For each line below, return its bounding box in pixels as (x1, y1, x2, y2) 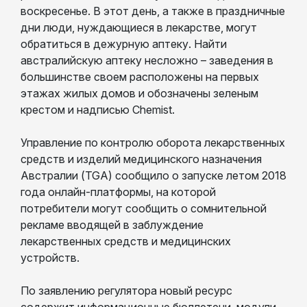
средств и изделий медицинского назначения (21, 151, 262, 166)
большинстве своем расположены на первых (21, 69, 259, 84)
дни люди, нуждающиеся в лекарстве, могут (21, 20, 257, 34)
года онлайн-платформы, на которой (21, 184, 216, 199)
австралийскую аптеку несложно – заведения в (21, 53, 273, 67)
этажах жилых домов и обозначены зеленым (21, 86, 258, 100)
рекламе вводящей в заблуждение (21, 217, 204, 232)
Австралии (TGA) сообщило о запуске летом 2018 (21, 168, 286, 182)
